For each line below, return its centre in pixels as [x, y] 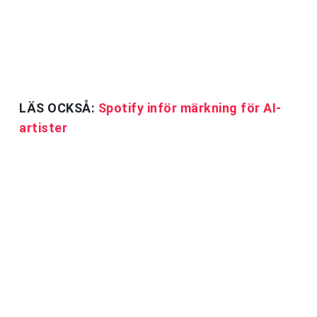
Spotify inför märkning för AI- [190, 108]
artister [43, 128]
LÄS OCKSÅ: [59, 108]
